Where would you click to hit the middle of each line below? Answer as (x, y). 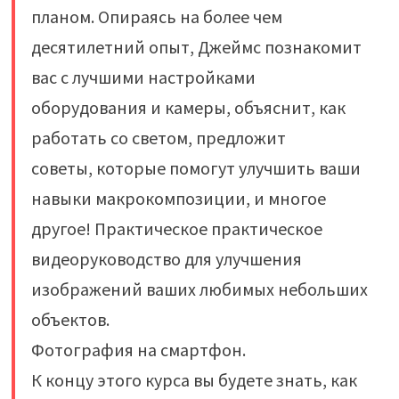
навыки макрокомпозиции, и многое (178, 198)
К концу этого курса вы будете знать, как (194, 379)
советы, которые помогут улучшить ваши (195, 167)
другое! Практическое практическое (176, 228)
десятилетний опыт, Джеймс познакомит (196, 46)
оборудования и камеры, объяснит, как (188, 107)
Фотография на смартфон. (138, 349)
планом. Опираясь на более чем (156, 16)
